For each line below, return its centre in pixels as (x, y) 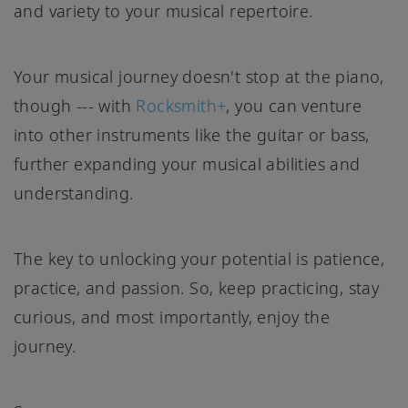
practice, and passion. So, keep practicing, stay (197, 287)
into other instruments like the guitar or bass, (192, 134)
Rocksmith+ (181, 105)
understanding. (74, 193)
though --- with (75, 105)
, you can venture (294, 105)
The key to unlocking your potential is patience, (199, 258)
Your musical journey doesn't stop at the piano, (199, 76)
